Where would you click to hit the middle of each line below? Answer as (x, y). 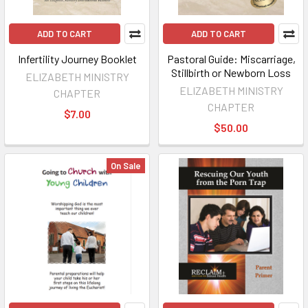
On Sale (126, 166)
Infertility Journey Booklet (77, 59)
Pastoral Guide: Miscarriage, (231, 59)
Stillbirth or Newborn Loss (231, 73)
